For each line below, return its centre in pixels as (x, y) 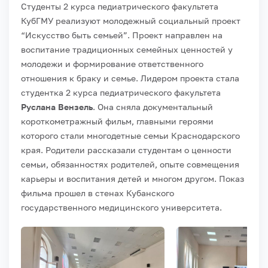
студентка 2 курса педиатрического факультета (121, 92)
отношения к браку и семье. (80, 78)
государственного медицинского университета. (121, 207)
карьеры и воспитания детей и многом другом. (119, 178)
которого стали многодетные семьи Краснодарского (130, 135)
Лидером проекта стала (189, 78)
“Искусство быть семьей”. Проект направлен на (122, 35)
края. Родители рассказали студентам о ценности (126, 150)
